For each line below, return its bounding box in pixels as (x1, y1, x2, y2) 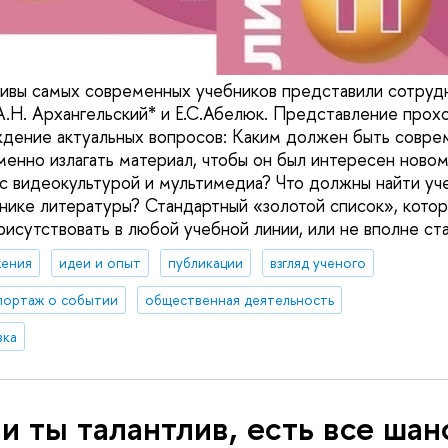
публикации (167, 253, 243, 273)
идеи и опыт (58, 253, 141, 273)
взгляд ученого (269, 253, 366, 273)
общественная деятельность (144, 289, 334, 309)
